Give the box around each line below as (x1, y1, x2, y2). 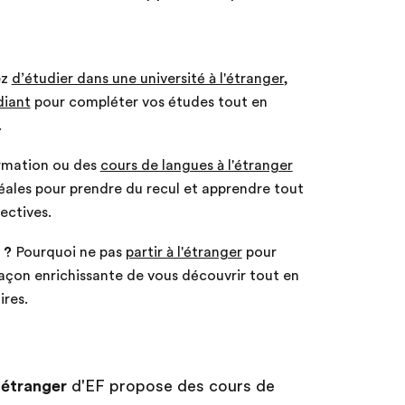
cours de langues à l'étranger (99, 157, 293, 174)
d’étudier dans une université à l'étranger (11, 71, 284, 88)
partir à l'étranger (125, 244, 242, 261)
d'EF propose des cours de (66, 377, 275, 396)
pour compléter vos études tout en (30, 94, 268, 111)
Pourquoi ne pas (11, 244, 126, 261)
